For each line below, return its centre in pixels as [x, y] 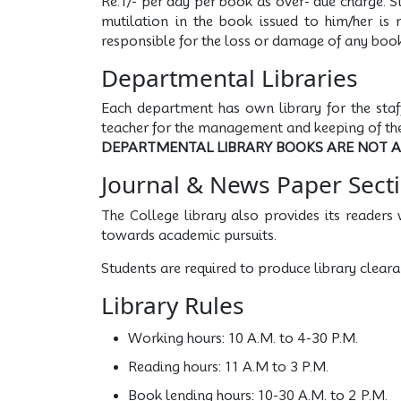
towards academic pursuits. [189, 235]
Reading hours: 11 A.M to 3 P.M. [229, 367]
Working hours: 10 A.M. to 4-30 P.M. [243, 338]
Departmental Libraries [230, 77]
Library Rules [173, 305]
